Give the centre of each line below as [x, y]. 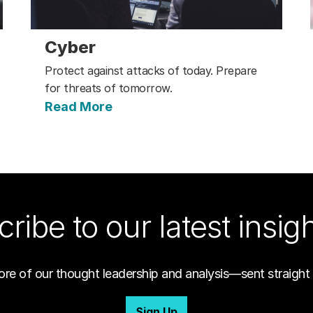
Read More [79, 107]
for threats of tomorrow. [108, 88]
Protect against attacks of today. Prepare [151, 71]
